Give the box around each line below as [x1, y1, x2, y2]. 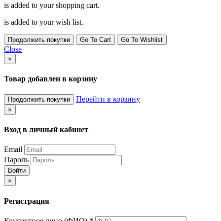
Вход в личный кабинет [4, 125, 88, 134]
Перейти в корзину [76, 94, 140, 103]
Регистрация [4, 196, 49, 205]
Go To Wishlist [121, 36, 163, 44]
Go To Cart [80, 36, 111, 44]
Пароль [4, 155, 29, 164]
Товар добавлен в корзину [4, 74, 97, 83]
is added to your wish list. [4, 18, 83, 27]
